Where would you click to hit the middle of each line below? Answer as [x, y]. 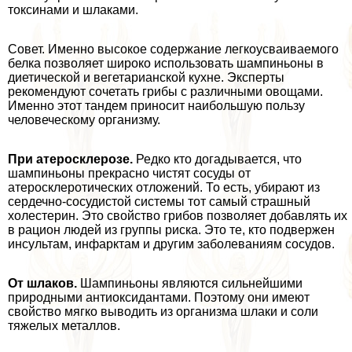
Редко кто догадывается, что [217, 159]
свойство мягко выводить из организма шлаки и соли [163, 312]
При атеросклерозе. [70, 159]
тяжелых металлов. [64, 326]
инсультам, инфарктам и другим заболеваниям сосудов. [171, 244]
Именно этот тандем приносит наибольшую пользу [156, 106]
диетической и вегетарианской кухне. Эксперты [146, 78]
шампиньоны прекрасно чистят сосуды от [129, 174]
